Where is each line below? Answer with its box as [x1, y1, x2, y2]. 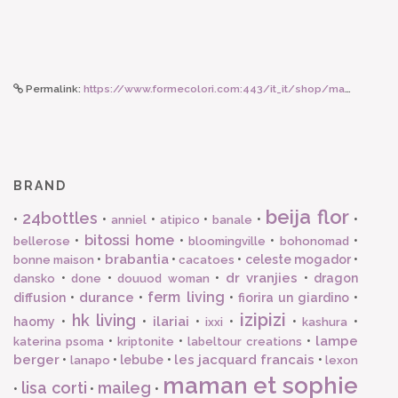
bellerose [13, 234, 70, 248]
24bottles [21, 208, 98, 227]
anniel [110, 212, 147, 227]
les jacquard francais [173, 351, 315, 368]
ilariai [152, 313, 189, 330]
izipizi [239, 308, 286, 330]
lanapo [69, 353, 110, 367]
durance [79, 289, 135, 306]
